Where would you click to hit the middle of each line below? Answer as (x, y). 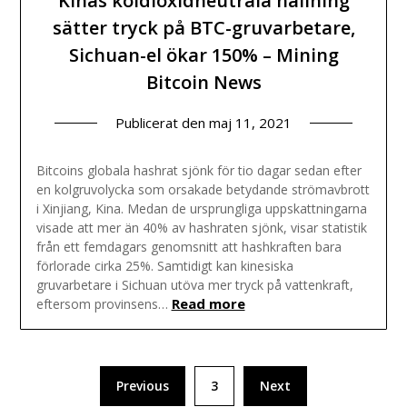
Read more (208, 304)
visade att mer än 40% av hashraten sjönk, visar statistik (201, 228)
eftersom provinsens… (102, 304)
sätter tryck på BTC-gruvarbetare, (203, 28)
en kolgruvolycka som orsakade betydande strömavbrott (203, 190)
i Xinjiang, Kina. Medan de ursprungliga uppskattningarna (201, 209)
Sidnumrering (89, 373)
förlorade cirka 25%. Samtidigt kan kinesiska (164, 266)
